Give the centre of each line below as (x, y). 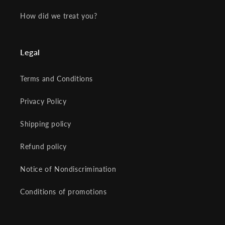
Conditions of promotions (64, 191)
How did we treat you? (59, 16)
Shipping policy (46, 124)
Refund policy (43, 146)
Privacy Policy (43, 101)
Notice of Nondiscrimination (68, 169)
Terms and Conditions (57, 78)
